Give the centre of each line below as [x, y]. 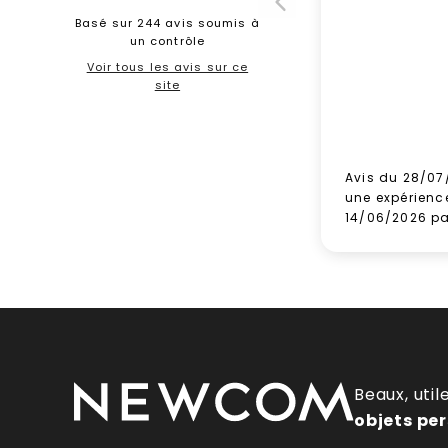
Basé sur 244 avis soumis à [167, 23]
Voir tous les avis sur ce [167, 67]
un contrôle [167, 41]
